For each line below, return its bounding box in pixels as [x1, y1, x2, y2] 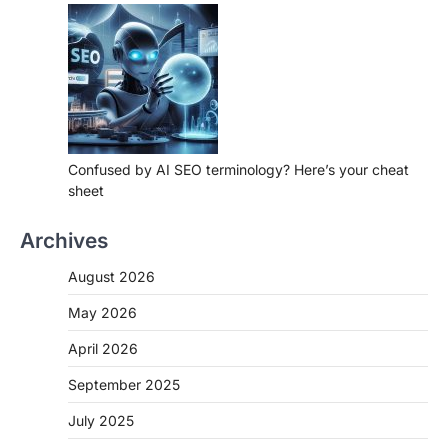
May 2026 [68, 303, 137, 321]
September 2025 [68, 375, 180, 393]
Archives [20, 227, 108, 253]
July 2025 [68, 411, 134, 429]
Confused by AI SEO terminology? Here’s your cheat [68, 160, 409, 178]
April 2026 [68, 339, 138, 357]
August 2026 [68, 267, 155, 285]
